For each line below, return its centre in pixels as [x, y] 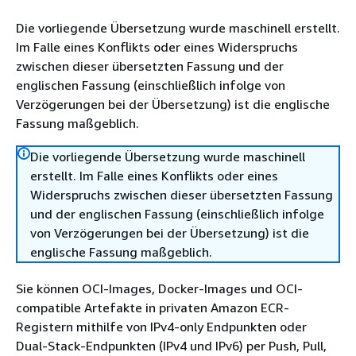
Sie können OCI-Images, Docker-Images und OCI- [159, 288]
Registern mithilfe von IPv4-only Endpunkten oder [161, 327]
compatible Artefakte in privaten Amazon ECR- [153, 308]
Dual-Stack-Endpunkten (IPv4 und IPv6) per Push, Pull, [171, 346]
